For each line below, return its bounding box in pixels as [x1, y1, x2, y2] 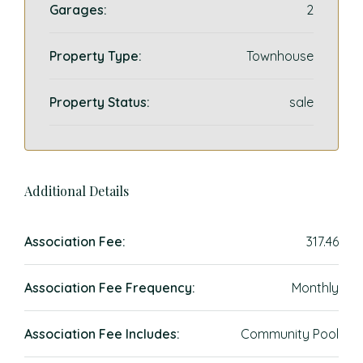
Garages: [49, 2, 107, 18]
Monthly [292, 280, 339, 296]
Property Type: [49, 48, 142, 64]
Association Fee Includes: [24, 326, 180, 342]
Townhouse [246, 48, 314, 64]
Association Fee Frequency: [24, 280, 195, 296]
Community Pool [241, 326, 339, 342]
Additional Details [24, 182, 129, 199]
